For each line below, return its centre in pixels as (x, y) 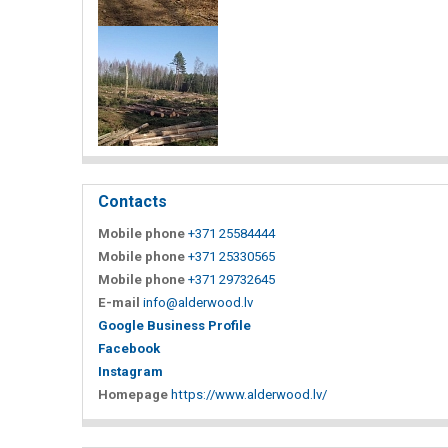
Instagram (130, 371)
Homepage (133, 394)
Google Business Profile (174, 325)
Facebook (129, 348)
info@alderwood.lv (198, 302)
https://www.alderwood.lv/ (249, 394)
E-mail (119, 302)
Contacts (132, 201)
